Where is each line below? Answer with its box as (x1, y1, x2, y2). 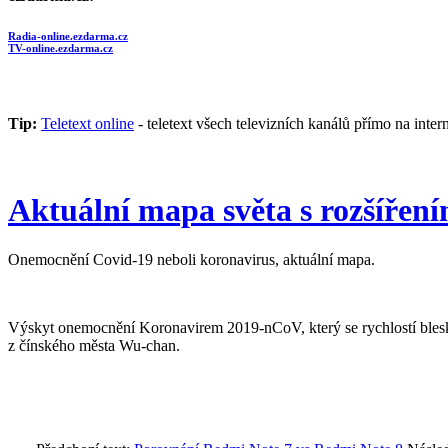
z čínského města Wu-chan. (8, 336, 180, 354)
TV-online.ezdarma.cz (8, 42, 113, 55)
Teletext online (41, 115, 134, 133)
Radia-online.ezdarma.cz (8, 30, 128, 43)
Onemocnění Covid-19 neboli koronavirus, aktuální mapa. (8, 250, 375, 268)
